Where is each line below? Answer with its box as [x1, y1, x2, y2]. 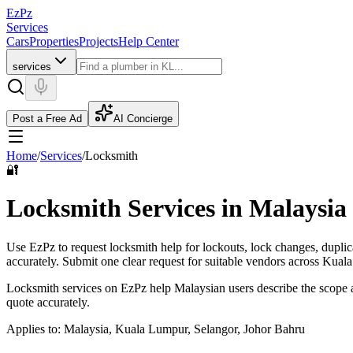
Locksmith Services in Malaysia [6, 194, 347, 223]
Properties [29, 35, 79, 48]
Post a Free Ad [13, 113, 82, 124]
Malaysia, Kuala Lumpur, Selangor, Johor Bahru [64, 321, 305, 336]
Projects [79, 35, 118, 48]
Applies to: [6, 321, 64, 336]
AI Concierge [113, 113, 173, 124]
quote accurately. [6, 295, 90, 309]
